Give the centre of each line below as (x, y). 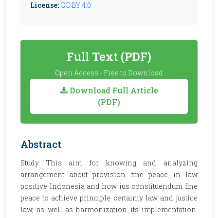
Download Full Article (113, 90)
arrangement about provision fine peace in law (109, 174)
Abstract (41, 144)
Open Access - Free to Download (109, 73)
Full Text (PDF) (109, 56)
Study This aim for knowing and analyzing (109, 163)
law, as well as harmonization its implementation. (109, 209)
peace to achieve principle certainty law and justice (109, 198)
